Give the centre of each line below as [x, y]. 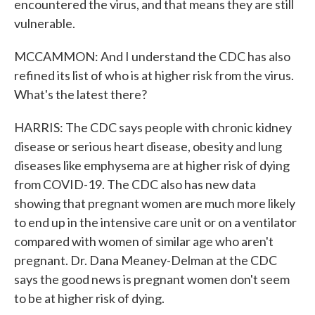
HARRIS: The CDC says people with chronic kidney [153, 127]
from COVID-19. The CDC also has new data [135, 184]
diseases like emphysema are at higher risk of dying [152, 165]
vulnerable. [45, 23]
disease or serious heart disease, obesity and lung [148, 146]
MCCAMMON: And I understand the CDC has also [152, 56]
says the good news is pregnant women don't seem [152, 279]
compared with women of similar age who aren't [144, 241]
